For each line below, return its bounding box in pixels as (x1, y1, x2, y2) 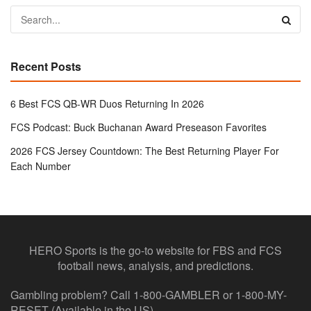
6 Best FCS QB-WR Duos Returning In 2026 (10, 96, 204, 111)
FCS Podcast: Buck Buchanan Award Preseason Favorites (10, 120, 267, 135)
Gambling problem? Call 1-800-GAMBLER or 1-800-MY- (10, 287, 287, 303)
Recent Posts (10, 58, 81, 75)
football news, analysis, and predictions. (58, 258, 253, 274)
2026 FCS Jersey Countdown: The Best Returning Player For (10, 144, 279, 158)
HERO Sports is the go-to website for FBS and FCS (29, 242, 282, 259)
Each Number (10, 159, 71, 174)
